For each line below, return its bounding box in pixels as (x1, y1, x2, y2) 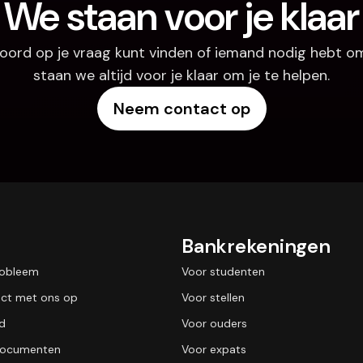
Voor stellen (181, 290, 245, 305)
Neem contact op (113, 98, 250, 119)
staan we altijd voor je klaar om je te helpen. (33, 66, 330, 85)
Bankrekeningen (181, 233, 331, 258)
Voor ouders (181, 316, 247, 331)
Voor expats (181, 342, 246, 357)
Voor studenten (181, 264, 265, 279)
